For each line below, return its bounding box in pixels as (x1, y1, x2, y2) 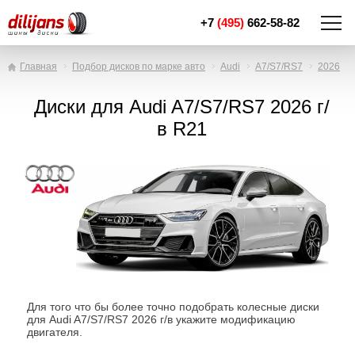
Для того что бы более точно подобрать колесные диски (27, 300, 319, 313)
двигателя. (27, 326, 82, 338)
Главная (20, 61, 57, 72)
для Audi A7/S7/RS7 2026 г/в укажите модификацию (27, 313, 296, 326)
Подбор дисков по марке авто (72, 61, 205, 72)
